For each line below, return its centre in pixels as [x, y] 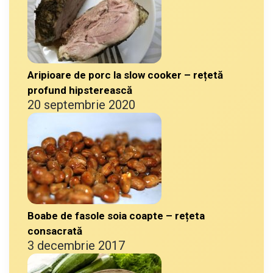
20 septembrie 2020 [81, 105]
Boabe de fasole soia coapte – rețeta [116, 215]
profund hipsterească [80, 90]
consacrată [55, 231]
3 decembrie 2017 [76, 245]
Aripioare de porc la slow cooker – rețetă [125, 75]
